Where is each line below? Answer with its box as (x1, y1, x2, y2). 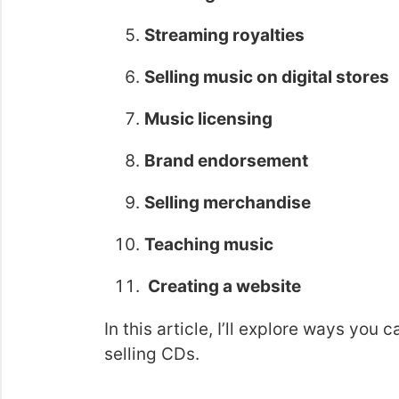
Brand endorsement (144, 151, 308, 171)
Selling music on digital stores (144, 67, 389, 87)
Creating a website (144, 276, 301, 297)
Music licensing (144, 109, 273, 129)
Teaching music (144, 234, 273, 255)
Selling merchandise (144, 192, 311, 213)
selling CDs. (104, 344, 199, 364)
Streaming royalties (144, 25, 305, 45)
